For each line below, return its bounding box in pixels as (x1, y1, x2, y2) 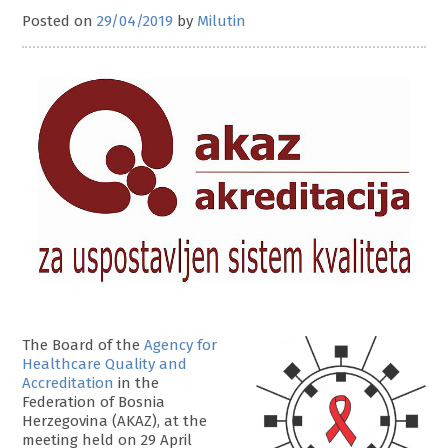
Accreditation (22, 374, 115, 393)
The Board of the (22, 336, 145, 355)
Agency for (144, 336, 218, 355)
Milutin (197, 12, 247, 31)
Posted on (22, 12, 98, 31)
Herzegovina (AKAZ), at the (22, 412, 208, 431)
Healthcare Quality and (22, 355, 188, 374)
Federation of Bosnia (22, 393, 166, 412)
